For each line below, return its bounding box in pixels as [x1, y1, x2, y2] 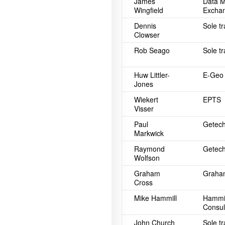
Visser [134, 103, 154, 114]
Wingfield [134, 5, 163, 15]
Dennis [134, 21, 156, 31]
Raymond [134, 144, 165, 154]
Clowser [134, 30, 160, 40]
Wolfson [134, 153, 160, 163]
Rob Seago [134, 45, 170, 55]
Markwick [134, 128, 164, 138]
